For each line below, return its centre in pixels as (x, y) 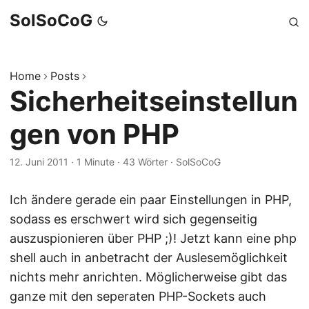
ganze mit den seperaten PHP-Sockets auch (138, 296)
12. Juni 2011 (39, 162)
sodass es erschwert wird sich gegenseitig (133, 219)
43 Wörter (145, 162)
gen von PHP (94, 134)
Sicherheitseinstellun (154, 101)
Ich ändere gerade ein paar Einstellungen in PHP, (151, 200)
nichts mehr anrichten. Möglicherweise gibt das (148, 277)
